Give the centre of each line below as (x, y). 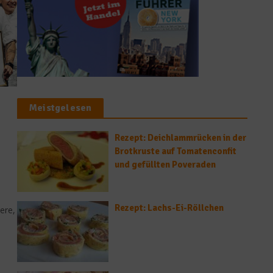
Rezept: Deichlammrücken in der (180, 137)
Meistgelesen (61, 108)
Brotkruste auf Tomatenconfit (175, 151)
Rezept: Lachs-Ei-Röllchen (169, 207)
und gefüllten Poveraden (165, 164)
